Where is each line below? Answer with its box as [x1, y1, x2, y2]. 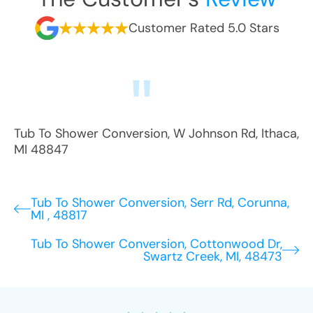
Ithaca [261, 125, 297, 142]
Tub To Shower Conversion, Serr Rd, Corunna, [31, 194, 289, 211]
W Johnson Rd [173, 125, 256, 142]
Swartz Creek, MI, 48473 [143, 248, 282, 265]
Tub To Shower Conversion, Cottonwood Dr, [31, 235, 282, 252]
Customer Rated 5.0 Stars [128, 19, 279, 36]
